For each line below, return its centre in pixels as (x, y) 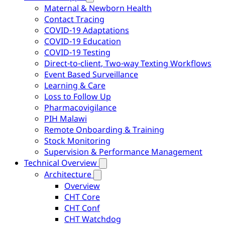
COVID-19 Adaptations (87, 30)
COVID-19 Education (83, 41)
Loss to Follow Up (78, 96)
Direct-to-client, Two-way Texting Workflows (128, 63)
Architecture (68, 174)
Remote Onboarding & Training (104, 130)
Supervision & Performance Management (123, 152)
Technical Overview (61, 163)
